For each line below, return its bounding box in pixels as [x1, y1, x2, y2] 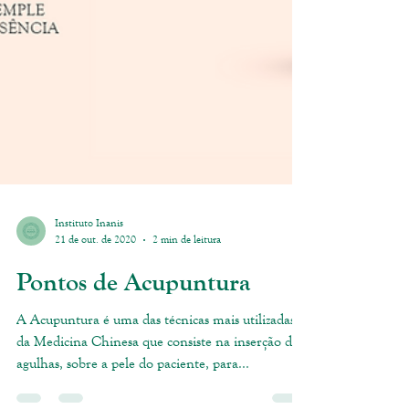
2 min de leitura [152, 330, 221, 345]
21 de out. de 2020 [55, 330, 136, 345]
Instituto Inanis [55, 314, 123, 329]
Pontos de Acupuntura [16, 365, 250, 395]
